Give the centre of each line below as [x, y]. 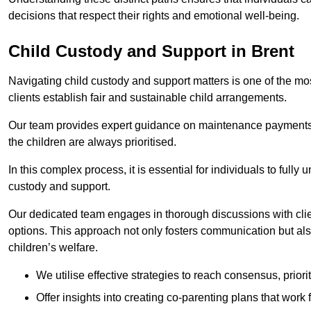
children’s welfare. [53, 248]
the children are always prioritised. [92, 142]
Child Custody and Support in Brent [151, 51]
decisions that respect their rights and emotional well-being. [154, 16]
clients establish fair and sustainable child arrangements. [148, 98]
